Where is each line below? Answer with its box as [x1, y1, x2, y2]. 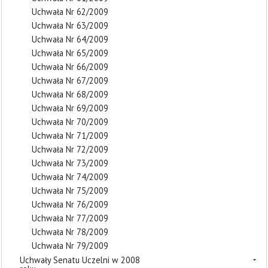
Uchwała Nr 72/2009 [32, 144, 108, 155]
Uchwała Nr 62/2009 [32, 6, 108, 17]
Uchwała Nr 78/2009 [32, 226, 108, 237]
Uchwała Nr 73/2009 [32, 157, 108, 169]
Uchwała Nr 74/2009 [32, 171, 108, 182]
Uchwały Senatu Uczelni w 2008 [20, 254, 140, 266]
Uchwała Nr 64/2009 [32, 33, 108, 45]
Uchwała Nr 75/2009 [32, 185, 108, 196]
